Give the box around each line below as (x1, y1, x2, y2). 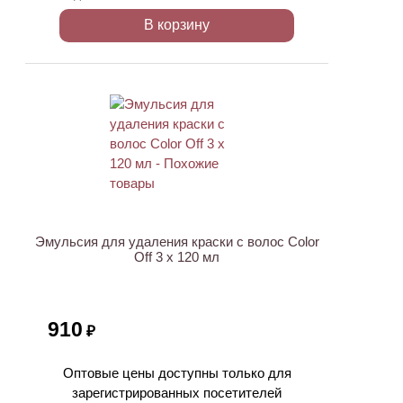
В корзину (144, 17, 210, 32)
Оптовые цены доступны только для (62, 365, 291, 381)
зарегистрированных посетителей (72, 385, 282, 400)
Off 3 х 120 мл (134, 249, 219, 264)
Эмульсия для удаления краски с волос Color (34, 234, 319, 249)
